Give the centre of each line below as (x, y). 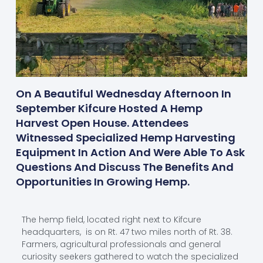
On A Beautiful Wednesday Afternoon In (123, 94)
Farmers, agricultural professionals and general (121, 244)
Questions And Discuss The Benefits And (124, 167)
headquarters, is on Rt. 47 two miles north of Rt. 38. (127, 232)
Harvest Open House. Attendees (102, 123)
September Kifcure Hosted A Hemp (109, 109)
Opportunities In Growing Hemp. (102, 182)
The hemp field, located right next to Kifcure (111, 219)
